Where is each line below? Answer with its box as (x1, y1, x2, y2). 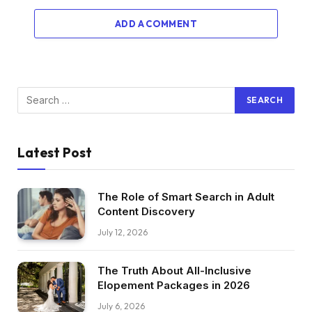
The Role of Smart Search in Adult (97, 189, 274, 203)
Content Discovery (97, 204, 195, 218)
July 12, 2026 (97, 226, 148, 237)
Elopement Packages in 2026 (97, 279, 250, 292)
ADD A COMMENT (114, 17, 198, 29)
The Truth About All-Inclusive (97, 264, 251, 278)
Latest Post (17, 143, 92, 161)
